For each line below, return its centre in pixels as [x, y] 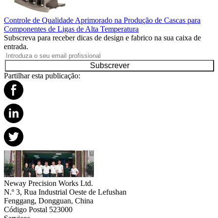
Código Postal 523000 [38, 209]
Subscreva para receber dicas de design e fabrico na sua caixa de [102, 37]
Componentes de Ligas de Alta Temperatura [71, 29]
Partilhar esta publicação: [42, 75]
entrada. [16, 46]
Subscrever [109, 65]
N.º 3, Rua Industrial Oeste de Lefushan [65, 192]
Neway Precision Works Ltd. [48, 183]
